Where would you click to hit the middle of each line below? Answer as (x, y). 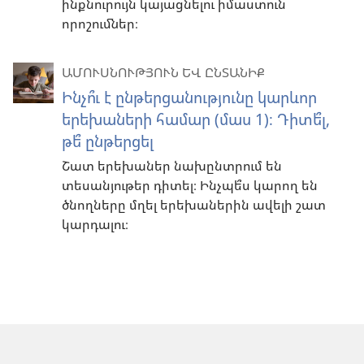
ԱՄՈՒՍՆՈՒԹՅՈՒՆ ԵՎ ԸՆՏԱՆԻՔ (163, 73)
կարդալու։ (95, 225)
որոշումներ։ (100, 24)
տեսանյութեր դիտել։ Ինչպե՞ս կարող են (190, 186)
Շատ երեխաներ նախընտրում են (172, 166)
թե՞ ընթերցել (108, 141)
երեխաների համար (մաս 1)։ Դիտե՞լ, (196, 119)
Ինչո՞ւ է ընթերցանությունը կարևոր (189, 97)
